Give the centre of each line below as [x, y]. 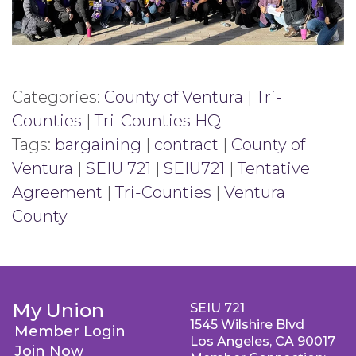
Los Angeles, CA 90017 [263, 342]
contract [186, 145]
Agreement [57, 193]
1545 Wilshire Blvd [247, 325]
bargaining [98, 145]
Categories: [58, 97]
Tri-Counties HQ [158, 121]
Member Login [70, 332]
